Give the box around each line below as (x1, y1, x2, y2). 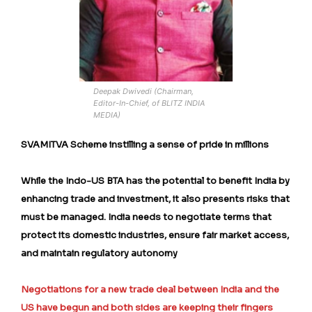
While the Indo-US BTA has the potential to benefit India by (21, 174, 290, 187)
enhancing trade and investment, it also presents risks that (21, 192, 290, 205)
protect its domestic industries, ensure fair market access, (21, 228, 289, 241)
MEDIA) (93, 109, 120, 120)
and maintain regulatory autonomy (21, 247, 178, 259)
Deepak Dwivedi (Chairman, (93, 86, 194, 96)
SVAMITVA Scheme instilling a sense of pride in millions (21, 138, 269, 150)
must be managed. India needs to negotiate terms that (21, 210, 272, 223)
